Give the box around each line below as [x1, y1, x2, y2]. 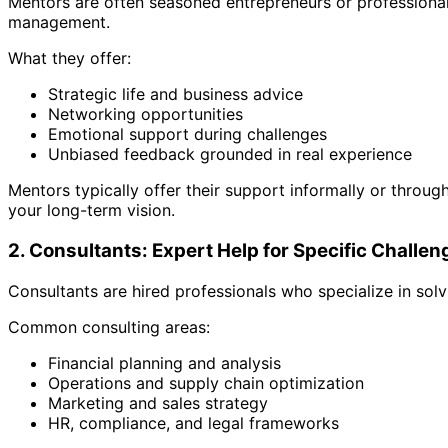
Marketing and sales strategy [48, 392, 268, 413]
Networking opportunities [48, 104, 243, 125]
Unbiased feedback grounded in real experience [48, 144, 412, 165]
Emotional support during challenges [48, 124, 327, 145]
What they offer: [8, 48, 131, 69]
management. [8, 12, 110, 33]
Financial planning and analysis [48, 352, 281, 373]
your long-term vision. [8, 200, 175, 221]
